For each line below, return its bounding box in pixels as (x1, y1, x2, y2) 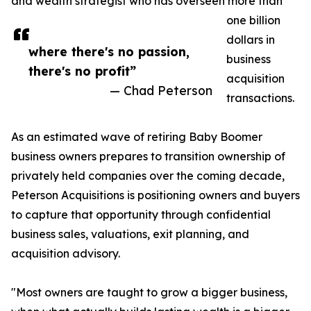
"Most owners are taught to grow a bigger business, (11, 285, 287, 300)
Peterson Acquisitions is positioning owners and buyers (11, 188, 300, 203)
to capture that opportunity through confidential (11, 208, 271, 222)
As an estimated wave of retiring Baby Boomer (11, 130, 262, 144)
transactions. (226, 91, 294, 106)
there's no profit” (28, 63, 136, 79)
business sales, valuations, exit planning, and (11, 227, 249, 242)
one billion (226, 13, 280, 28)
